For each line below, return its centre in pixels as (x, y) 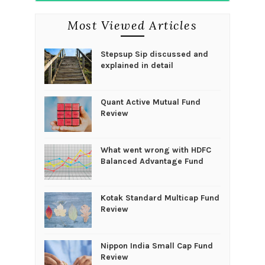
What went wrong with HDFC (156, 150)
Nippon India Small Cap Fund (156, 245)
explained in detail (137, 65)
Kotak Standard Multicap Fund (160, 198)
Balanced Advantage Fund (152, 161)
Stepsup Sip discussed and (154, 54)
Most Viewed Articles (132, 25)
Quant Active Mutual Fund (150, 102)
